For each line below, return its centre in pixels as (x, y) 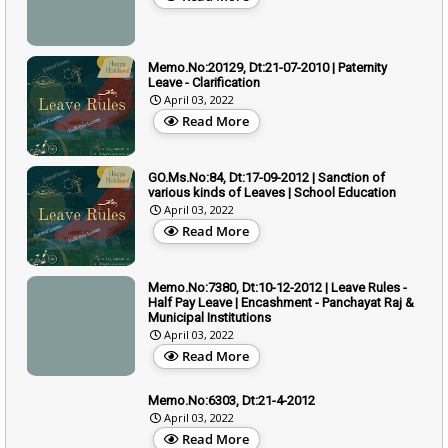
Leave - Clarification (204, 82)
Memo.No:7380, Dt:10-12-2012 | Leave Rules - (277, 287)
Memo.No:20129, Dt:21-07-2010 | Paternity (267, 67)
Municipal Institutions (209, 317)
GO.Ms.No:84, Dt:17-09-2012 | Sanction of (266, 177)
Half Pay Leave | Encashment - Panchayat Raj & (281, 302)
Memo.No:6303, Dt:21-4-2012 (231, 400)
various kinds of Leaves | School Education (272, 192)
